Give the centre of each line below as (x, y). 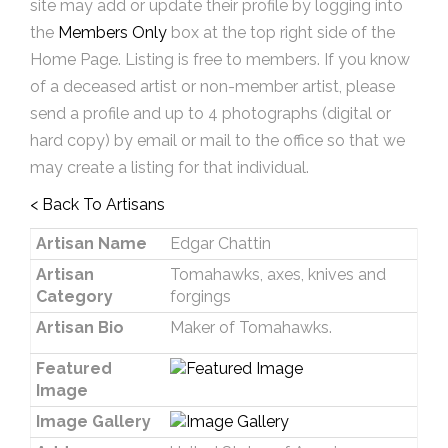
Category (74, 296)
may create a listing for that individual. (169, 167)
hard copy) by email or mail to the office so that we (217, 140)
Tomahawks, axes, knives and (277, 274)
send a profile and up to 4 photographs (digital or (210, 113)
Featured (73, 368)
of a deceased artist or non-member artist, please (212, 86)
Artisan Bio (79, 327)
